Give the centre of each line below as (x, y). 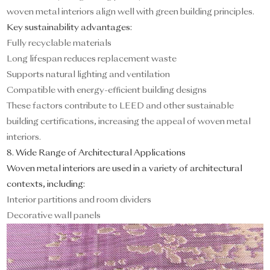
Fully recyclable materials (59, 44)
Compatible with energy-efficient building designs (107, 91)
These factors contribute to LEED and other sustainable (121, 106)
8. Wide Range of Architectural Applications (96, 153)
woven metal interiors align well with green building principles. (131, 12)
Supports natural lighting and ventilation (89, 75)
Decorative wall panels (54, 216)
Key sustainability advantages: (70, 28)
